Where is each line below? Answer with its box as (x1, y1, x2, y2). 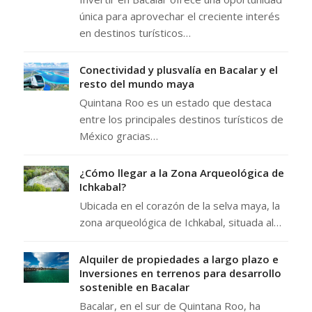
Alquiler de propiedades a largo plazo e (79, 252, 279, 267)
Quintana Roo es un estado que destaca (79, 95, 272, 110)
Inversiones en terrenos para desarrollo (79, 266, 281, 281)
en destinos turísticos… (79, 26, 191, 40)
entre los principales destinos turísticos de (79, 112, 283, 127)
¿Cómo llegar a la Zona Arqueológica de (79, 166, 284, 180)
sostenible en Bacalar (79, 280, 189, 295)
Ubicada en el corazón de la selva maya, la (79, 198, 280, 213)
